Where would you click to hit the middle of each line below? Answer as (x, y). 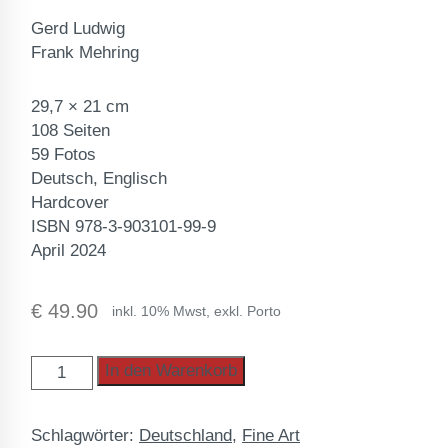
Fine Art (271, 435)
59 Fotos (63, 154)
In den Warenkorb (170, 370)
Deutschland (185, 435)
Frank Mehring (87, 52)
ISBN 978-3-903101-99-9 (123, 226)
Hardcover (70, 202)
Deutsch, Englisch (99, 178)
